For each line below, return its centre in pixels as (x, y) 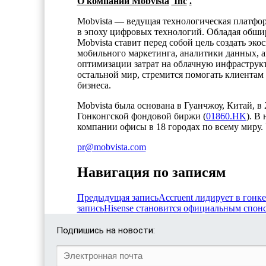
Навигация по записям (151, 172)
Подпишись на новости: (105, 230)
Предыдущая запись (118, 197)
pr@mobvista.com (111, 147)
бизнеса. (94, 85)
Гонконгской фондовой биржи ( (141, 116)
